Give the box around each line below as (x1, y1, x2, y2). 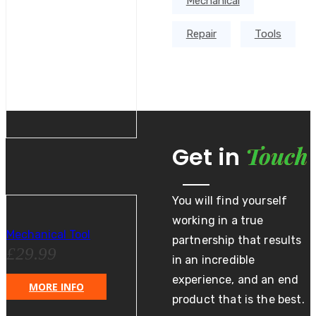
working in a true (171, 214, 264, 228)
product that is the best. (171, 293, 305, 307)
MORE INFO (29, 280, 84, 294)
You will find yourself (171, 194, 288, 208)
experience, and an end (171, 273, 299, 287)
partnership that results (171, 233, 302, 248)
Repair (186, 28, 217, 41)
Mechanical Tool (6, 228, 90, 242)
